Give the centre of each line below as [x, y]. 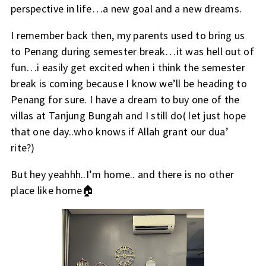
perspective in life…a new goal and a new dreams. [127, 8]
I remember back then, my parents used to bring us [128, 35]
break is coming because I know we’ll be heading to [129, 83]
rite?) [23, 147]
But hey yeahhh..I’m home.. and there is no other [122, 174]
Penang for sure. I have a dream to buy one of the [125, 99]
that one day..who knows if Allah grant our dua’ [120, 131]
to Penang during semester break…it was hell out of [132, 51]
